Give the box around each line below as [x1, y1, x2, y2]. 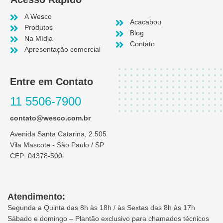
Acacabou [129, 18, 161, 26]
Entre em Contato [10, 76, 93, 88]
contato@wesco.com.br [10, 114, 91, 122]
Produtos [24, 24, 53, 32]
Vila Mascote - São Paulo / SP [10, 141, 104, 149]
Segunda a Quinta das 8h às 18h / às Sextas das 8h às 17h [7, 204, 195, 212]
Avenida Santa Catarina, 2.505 [10, 130, 107, 138]
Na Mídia [24, 35, 53, 43]
